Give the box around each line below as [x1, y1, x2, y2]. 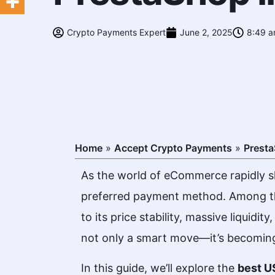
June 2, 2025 [180, 27, 233, 38]
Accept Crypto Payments [114, 142, 232, 155]
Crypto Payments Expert [67, 27, 166, 38]
